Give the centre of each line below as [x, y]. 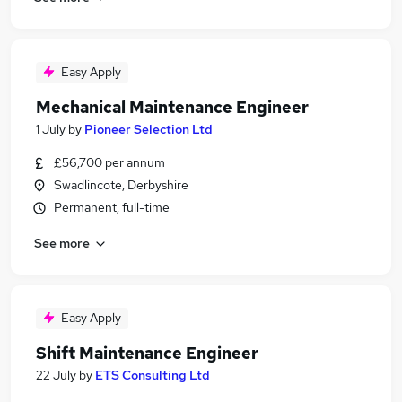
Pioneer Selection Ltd [149, 129]
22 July [56, 375]
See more [62, 243]
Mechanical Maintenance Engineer [172, 107]
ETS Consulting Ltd [153, 375]
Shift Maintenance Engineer [147, 353]
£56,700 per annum [109, 162]
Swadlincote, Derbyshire [121, 185]
